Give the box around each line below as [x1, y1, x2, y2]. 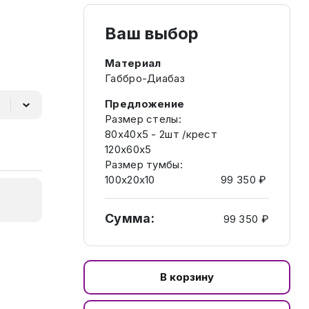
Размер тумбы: [105, 158, 183, 171]
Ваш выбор [105, 23, 199, 43]
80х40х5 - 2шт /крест [105, 128, 217, 141]
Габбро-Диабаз [105, 72, 185, 85]
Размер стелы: [105, 112, 181, 126]
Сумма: [105, 211, 154, 226]
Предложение [105, 97, 185, 110]
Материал [105, 57, 161, 70]
